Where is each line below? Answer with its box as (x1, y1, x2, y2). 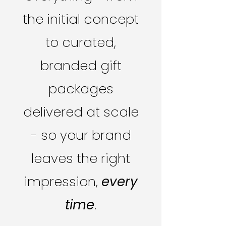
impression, (24, 173, 101, 191)
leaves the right (31, 149, 130, 167)
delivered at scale (23, 103, 139, 121)
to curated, (45, 33, 116, 51)
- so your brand (30, 126, 131, 144)
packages (48, 80, 114, 98)
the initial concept (23, 10, 139, 28)
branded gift (40, 56, 122, 75)
